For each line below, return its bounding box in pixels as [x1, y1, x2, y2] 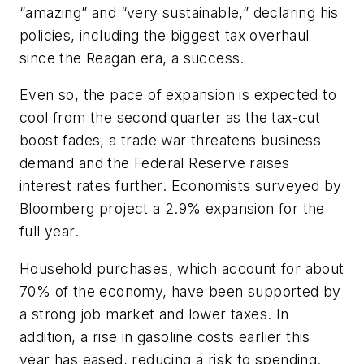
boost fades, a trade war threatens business [19, 132, 322, 149]
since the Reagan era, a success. [19, 49, 245, 67]
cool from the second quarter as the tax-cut [19, 109, 321, 127]
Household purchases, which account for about [19, 259, 344, 277]
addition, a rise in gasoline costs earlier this [19, 327, 310, 345]
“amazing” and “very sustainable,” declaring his [19, 3, 339, 21]
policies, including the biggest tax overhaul [19, 26, 310, 44]
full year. [19, 223, 79, 240]
